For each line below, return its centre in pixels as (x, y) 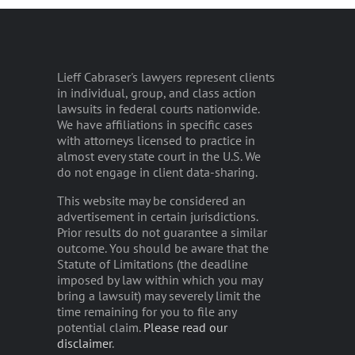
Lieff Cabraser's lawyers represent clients (166, 76)
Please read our (185, 327)
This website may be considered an (151, 200)
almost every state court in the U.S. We (159, 156)
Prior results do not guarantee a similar (162, 232)
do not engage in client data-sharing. (157, 172)
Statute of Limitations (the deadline (153, 263)
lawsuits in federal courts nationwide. (158, 108)
